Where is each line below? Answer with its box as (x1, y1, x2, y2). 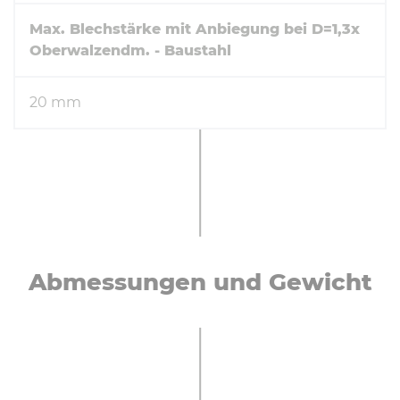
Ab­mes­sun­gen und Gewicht (28, 268, 372, 297)
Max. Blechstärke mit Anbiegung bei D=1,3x (29, 21, 360, 38)
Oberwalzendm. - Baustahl (29, 42, 231, 60)
